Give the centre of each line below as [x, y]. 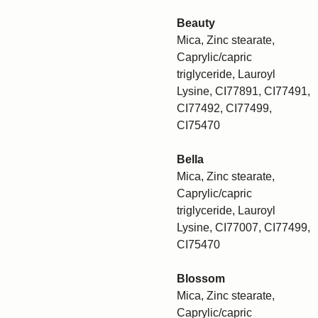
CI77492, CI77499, [224, 108]
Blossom [201, 279]
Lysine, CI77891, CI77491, [243, 91]
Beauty [196, 23]
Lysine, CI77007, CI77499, [243, 227]
